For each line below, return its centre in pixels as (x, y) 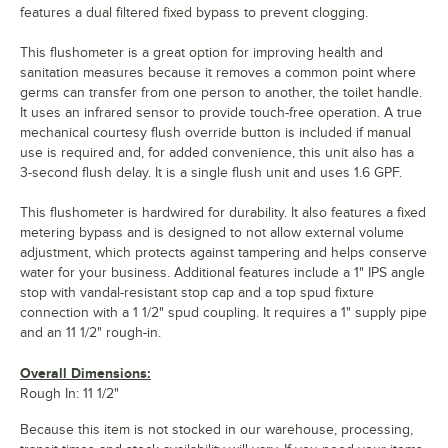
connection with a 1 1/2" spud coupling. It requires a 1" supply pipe (223, 313)
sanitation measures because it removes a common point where (218, 73)
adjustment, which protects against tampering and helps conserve (223, 253)
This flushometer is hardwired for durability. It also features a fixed (223, 213)
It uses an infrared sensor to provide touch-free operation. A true (221, 113)
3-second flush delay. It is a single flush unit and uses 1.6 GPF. (211, 173)
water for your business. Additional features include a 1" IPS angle (222, 273)
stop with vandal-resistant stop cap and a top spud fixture (197, 293)
